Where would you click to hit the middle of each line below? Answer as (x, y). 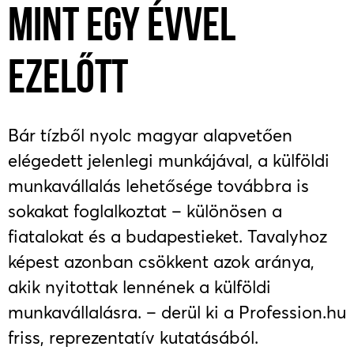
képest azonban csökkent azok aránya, (161, 262)
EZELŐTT (68, 81)
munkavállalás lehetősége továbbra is (158, 186)
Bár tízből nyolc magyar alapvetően (150, 135)
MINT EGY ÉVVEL (122, 28)
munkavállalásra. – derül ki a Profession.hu (177, 312)
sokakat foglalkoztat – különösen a (145, 211)
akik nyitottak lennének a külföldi (139, 287)
